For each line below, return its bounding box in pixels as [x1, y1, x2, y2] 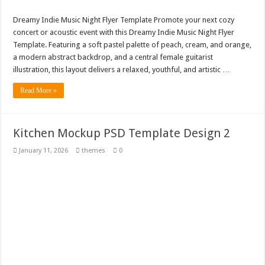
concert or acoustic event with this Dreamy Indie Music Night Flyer [13, 27, 235, 37]
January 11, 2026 [19, 146, 69, 154]
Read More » [20, 86, 57, 95]
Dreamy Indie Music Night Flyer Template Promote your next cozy [13, 15, 235, 24]
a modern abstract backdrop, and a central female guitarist [13, 52, 214, 62]
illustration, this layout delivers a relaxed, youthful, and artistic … [13, 64, 231, 74]
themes [82, 146, 106, 154]
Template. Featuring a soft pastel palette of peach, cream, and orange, [13, 40, 252, 49]
